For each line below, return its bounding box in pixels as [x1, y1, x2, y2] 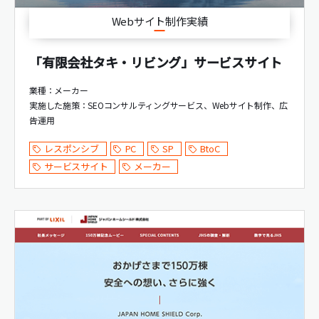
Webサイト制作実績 [111, 14, 208, 29]
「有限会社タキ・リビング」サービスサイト [29, 53, 283, 72]
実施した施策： [29, 99, 88, 112]
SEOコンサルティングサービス [88, 99, 204, 112]
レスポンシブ [44, 142, 99, 156]
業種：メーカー [29, 84, 88, 97]
